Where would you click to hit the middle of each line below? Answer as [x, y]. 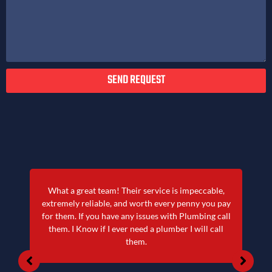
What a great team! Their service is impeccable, [136, 190]
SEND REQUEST [136, 80]
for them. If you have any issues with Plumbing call [136, 216]
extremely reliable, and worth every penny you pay [136, 203]
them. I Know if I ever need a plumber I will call [136, 228]
